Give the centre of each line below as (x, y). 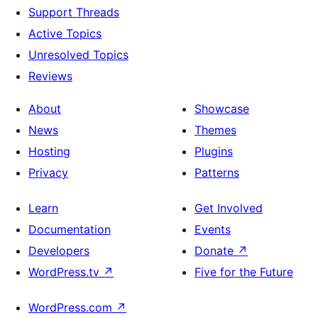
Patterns (217, 172)
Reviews (50, 76)
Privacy (48, 172)
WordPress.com (72, 307)
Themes (215, 130)
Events (213, 229)
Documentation (70, 229)
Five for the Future (244, 272)
